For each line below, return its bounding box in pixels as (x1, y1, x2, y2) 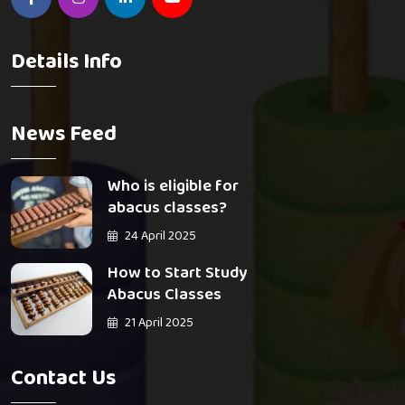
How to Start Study (108, 260, 247, 286)
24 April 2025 (122, 226, 196, 246)
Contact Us (11, 361, 116, 397)
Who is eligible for (108, 174, 239, 199)
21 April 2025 (122, 313, 193, 333)
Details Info (11, 43, 122, 80)
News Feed (11, 117, 117, 152)
